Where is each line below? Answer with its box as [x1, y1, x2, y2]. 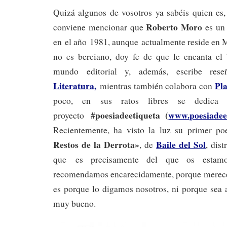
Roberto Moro [146, 20, 203, 33]
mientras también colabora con [99, 80, 213, 92]
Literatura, [53, 79, 96, 92]
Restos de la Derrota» [53, 137, 140, 151]
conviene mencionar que [53, 21, 146, 33]
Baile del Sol [156, 137, 206, 151]
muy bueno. [53, 197, 96, 209]
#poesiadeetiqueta [90, 108, 160, 122]
